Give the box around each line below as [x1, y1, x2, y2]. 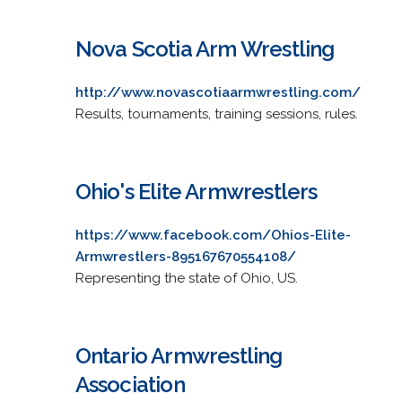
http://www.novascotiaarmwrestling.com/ [74, 83, 361, 100]
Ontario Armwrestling [74, 342, 283, 369]
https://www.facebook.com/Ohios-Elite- [74, 226, 351, 243]
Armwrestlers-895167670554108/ [74, 248, 296, 265]
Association [74, 371, 185, 398]
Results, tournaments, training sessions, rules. [74, 105, 358, 122]
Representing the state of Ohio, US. [74, 269, 298, 286]
